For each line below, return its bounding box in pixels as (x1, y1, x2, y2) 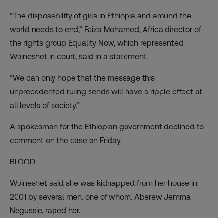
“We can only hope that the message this (10, 73, 155, 83)
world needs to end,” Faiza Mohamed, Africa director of (10, 24, 201, 34)
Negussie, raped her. (10, 205, 80, 215)
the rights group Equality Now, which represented (10, 38, 183, 48)
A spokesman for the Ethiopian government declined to (10, 122, 204, 131)
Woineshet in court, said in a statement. (10, 52, 148, 61)
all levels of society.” (10, 100, 80, 110)
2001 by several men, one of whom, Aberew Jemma (10, 192, 191, 201)
